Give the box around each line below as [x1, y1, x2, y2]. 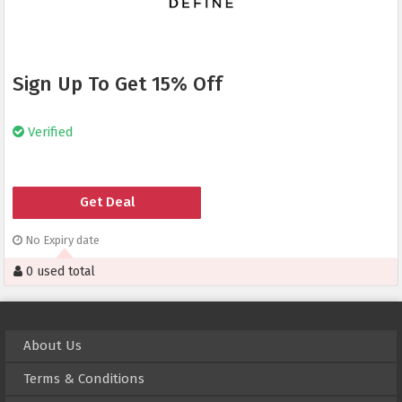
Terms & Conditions [23, 371, 144, 388]
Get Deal [79, 194, 135, 211]
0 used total [22, 264, 95, 280]
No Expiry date [22, 233, 100, 248]
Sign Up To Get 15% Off [13, 72, 223, 97]
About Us [23, 337, 82, 354]
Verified [24, 124, 74, 141]
